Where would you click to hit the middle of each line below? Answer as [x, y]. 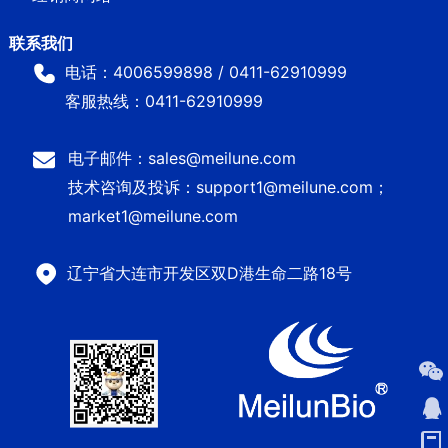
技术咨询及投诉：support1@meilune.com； [228, 186]
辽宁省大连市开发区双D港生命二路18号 [209, 272]
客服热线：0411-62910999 [164, 100]
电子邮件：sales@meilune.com [181, 157]
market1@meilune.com [152, 215]
